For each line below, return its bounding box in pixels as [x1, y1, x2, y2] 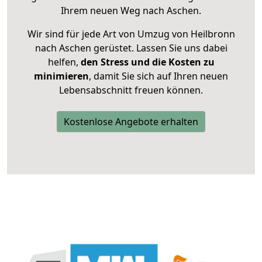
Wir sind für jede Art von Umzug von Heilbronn [27, 27, 235, 41]
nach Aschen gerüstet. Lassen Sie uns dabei [35, 42, 227, 55]
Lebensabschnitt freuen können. [59, 84, 203, 97]
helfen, [47, 56, 78, 69]
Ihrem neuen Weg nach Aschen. [61, 4, 201, 18]
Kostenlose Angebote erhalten [64, 115, 198, 129]
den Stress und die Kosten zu [78, 56, 215, 69]
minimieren [34, 70, 89, 83]
